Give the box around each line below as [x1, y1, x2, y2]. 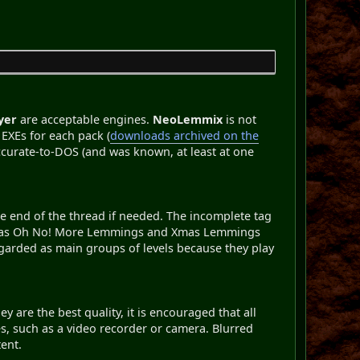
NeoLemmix [153, 111, 223, 127]
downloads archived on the [110, 127, 260, 143]
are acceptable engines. [17, 111, 153, 127]
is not [223, 111, 257, 127]
